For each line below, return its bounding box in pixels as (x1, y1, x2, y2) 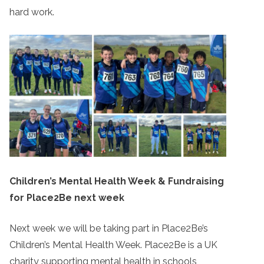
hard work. (9, 6, 57, 18)
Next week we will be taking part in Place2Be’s (9, 222, 208, 234)
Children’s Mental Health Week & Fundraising (9, 175, 224, 187)
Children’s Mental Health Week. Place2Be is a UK (9, 239, 217, 250)
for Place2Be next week (9, 192, 124, 203)
